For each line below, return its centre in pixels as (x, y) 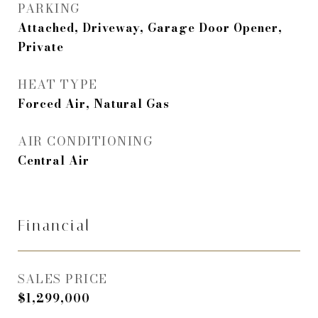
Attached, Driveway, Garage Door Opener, (150, 28)
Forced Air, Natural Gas (94, 104)
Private (41, 47)
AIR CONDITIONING (85, 141)
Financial (54, 226)
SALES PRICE (63, 279)
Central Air (54, 160)
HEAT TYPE (58, 84)
